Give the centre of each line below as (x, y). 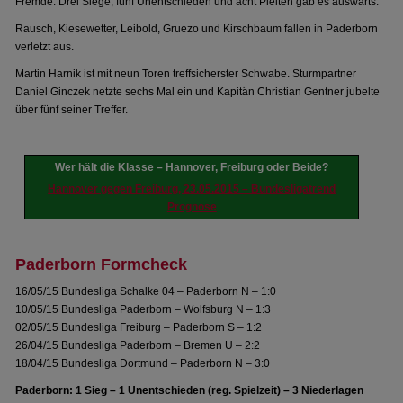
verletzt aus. (45, 47)
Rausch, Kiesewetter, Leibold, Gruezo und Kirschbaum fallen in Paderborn (197, 29)
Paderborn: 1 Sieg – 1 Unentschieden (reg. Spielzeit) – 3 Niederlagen (190, 390)
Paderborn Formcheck (102, 264)
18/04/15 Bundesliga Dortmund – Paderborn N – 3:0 (143, 363)
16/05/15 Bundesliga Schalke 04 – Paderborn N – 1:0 (146, 291)
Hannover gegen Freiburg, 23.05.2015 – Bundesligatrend (192, 189)
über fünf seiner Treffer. (72, 110)
